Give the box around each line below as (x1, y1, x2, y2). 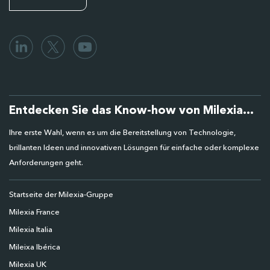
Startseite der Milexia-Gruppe (9, 190, 113, 199)
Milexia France (9, 208, 60, 216)
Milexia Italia (9, 225, 52, 234)
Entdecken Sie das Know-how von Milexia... (9, 105, 254, 117)
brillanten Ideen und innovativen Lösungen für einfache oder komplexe (9, 143, 259, 152)
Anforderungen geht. (9, 159, 83, 167)
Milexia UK (9, 260, 46, 269)
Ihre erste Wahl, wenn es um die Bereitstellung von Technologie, (9, 128, 236, 137)
